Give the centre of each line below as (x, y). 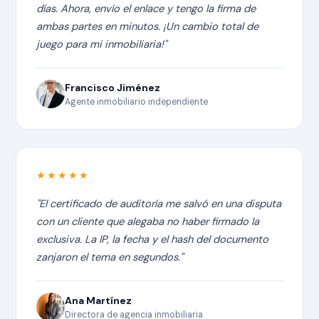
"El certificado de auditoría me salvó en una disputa (159, 203)
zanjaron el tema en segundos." (110, 257)
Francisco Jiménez (113, 87)
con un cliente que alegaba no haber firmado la (148, 221)
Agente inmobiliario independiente (137, 101)
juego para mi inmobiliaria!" (102, 44)
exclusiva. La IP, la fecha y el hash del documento (153, 239)
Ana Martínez (99, 300)
